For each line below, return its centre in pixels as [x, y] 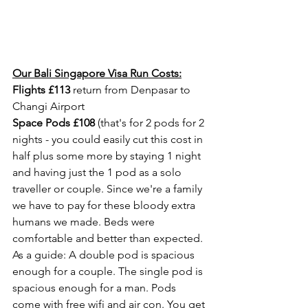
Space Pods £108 [54, 122]
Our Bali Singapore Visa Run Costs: [97, 73]
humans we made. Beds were [85, 221]
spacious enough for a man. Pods [96, 287]
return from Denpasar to [132, 89]
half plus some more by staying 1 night [108, 155]
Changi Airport [48, 106]
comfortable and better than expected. [109, 238]
